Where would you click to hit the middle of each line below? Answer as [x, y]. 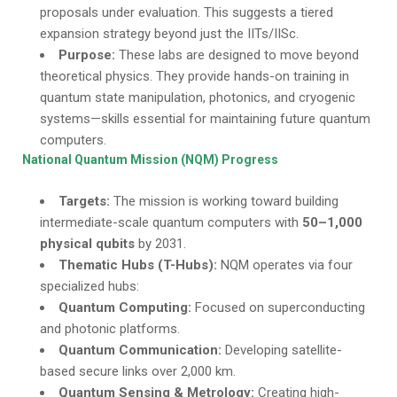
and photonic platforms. [110, 329]
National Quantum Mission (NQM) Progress [150, 160]
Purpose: [87, 55]
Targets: [84, 201]
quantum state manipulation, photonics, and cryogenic [198, 97]
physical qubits [87, 244]
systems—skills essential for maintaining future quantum [205, 119]
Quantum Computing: [125, 307]
